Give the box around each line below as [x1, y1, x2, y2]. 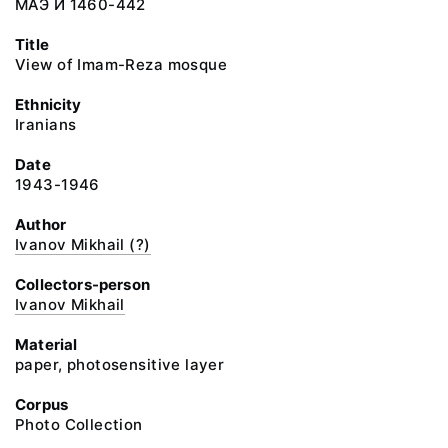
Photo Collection [15, 415, 143, 434]
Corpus [15, 395, 69, 414]
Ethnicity [15, 95, 82, 114]
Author [15, 215, 67, 234]
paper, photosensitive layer [15, 355, 225, 374]
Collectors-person [15, 275, 150, 294]
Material [15, 335, 78, 354]
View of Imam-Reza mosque [15, 55, 228, 74]
